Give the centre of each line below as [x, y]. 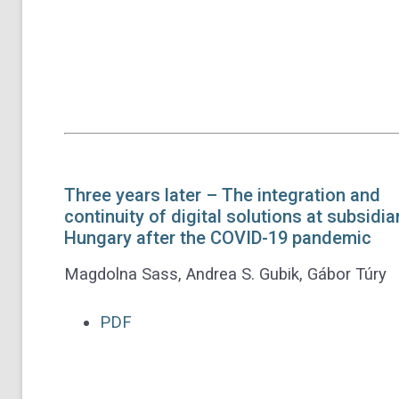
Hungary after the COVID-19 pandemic [218, 238]
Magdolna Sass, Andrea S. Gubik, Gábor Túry [225, 275]
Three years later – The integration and [222, 195]
